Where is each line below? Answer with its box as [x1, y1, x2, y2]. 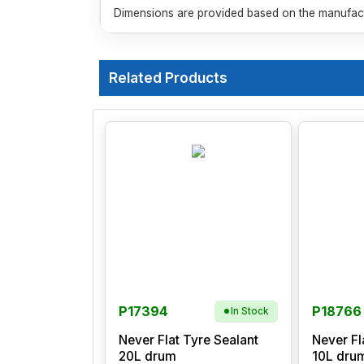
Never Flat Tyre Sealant [119, 332, 258, 349]
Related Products [109, 69, 227, 87]
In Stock [231, 305, 268, 318]
